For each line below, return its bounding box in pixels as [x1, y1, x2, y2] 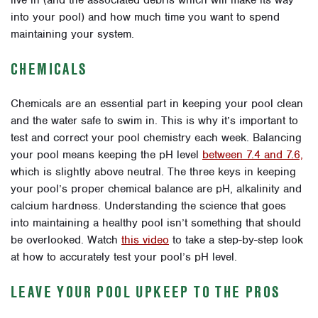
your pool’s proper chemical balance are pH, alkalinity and [11, 181, 302, 196]
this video [121, 232, 169, 247]
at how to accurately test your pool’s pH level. [11, 249, 237, 264]
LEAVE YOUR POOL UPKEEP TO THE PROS [11, 280, 280, 302]
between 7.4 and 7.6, [202, 147, 303, 162]
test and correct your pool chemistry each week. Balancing [11, 130, 302, 145]
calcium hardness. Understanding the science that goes [11, 198, 286, 213]
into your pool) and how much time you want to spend [11, 9, 280, 24]
